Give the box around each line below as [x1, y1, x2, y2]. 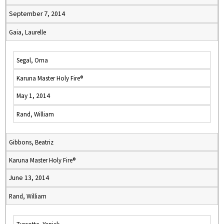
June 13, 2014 [9, 173, 49, 182]
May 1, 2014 [16, 91, 50, 100]
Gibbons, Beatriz [9, 138, 53, 146]
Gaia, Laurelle [9, 28, 46, 36]
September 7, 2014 [9, 9, 65, 18]
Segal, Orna [16, 56, 48, 64]
